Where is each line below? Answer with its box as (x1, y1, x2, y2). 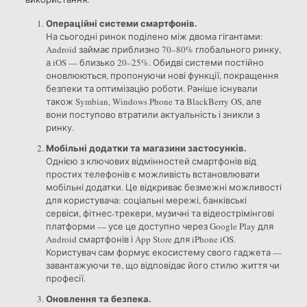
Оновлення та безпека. (45, 291, 151, 305)
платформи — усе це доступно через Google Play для (45, 219, 273, 232)
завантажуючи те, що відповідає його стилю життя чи (45, 258, 280, 271)
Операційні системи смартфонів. (45, 16, 197, 29)
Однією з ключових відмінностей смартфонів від (45, 154, 256, 167)
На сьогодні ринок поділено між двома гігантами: (45, 29, 263, 42)
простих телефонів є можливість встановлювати (45, 167, 260, 180)
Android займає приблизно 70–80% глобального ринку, (45, 42, 281, 56)
